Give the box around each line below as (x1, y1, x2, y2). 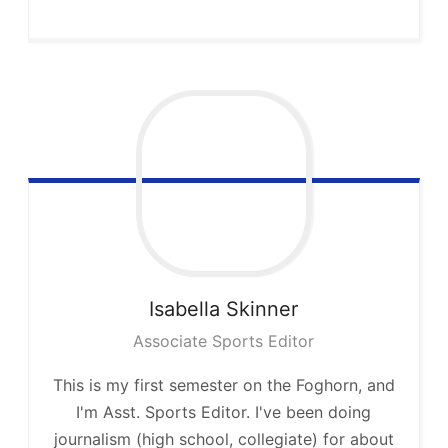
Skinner (226, 297, 299, 322)
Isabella (149, 297, 221, 322)
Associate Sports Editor (133, 331, 315, 352)
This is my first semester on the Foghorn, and (52, 375, 395, 396)
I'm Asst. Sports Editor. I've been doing (76, 402, 372, 423)
